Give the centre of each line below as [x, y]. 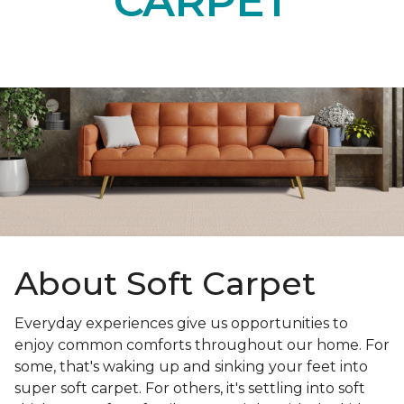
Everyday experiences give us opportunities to [181, 324]
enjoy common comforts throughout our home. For [202, 345]
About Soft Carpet [165, 284]
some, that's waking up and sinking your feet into [191, 367]
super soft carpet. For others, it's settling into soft [190, 389]
